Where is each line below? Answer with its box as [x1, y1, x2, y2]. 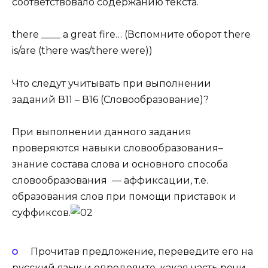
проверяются [12, 142, 82, 154]
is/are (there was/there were [12, 45, 145, 57]
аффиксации [124, 174, 190, 186]
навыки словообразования [82, 142, 218, 154]
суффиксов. [12, 206, 71, 218]
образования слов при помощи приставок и [12, 190, 236, 202]
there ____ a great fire [12, 29, 115, 41]
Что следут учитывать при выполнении [12, 77, 211, 89]
